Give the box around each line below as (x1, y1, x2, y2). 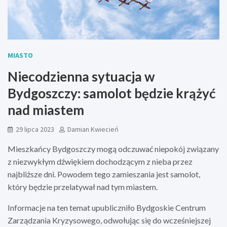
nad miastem (8, 101, 84, 118)
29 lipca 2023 (16, 124, 54, 134)
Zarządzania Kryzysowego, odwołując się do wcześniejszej (8, 215, 211, 225)
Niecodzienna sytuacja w (8, 68, 155, 85)
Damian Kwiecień (67, 124, 119, 134)
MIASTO (8, 50, 33, 60)
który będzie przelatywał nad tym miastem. (8, 181, 158, 192)
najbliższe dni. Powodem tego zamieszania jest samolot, (8, 169, 200, 179)
